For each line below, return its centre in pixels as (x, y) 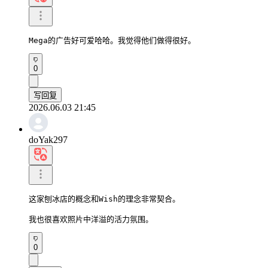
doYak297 (48, 139)
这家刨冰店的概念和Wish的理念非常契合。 (104, 199)
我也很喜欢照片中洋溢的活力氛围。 (91, 219)
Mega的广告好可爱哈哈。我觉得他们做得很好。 (112, 40)
